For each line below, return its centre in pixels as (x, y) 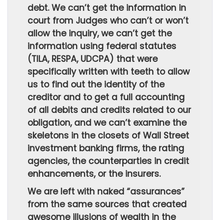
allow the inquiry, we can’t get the (100, 33)
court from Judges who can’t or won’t (108, 21)
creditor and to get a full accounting (106, 97)
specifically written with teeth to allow (109, 72)
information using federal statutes (102, 46)
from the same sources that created (107, 204)
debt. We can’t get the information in (107, 8)
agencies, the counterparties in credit (108, 161)
